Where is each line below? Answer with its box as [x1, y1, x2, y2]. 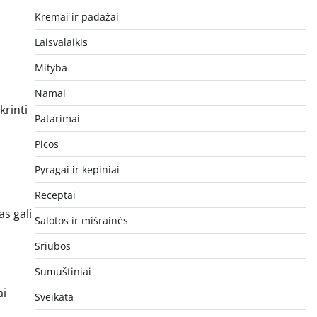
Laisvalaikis [34, 35, 88, 49]
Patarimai [34, 111, 80, 125]
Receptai [34, 188, 76, 202]
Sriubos [34, 238, 71, 253]
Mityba [34, 60, 67, 74]
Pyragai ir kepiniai [34, 162, 120, 176]
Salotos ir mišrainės [34, 213, 128, 227]
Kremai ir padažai [34, 9, 119, 23]
